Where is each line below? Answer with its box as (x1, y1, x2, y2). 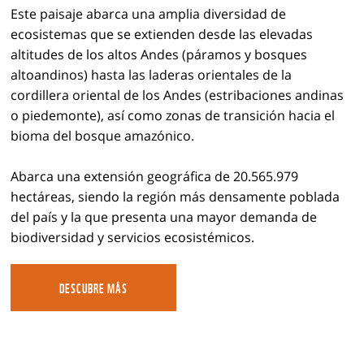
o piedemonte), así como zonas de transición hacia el (10, 106, 335, 124)
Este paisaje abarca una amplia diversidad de (10, 4, 286, 23)
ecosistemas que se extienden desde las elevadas (10, 24, 313, 43)
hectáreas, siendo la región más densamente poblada (10, 187, 340, 206)
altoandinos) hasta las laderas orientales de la (10, 65, 292, 84)
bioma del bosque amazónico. (10, 126, 194, 145)
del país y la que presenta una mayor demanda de (10, 207, 317, 226)
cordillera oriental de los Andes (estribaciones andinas (10, 85, 344, 104)
